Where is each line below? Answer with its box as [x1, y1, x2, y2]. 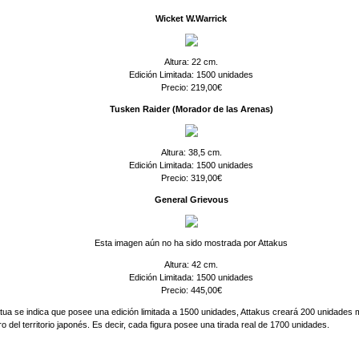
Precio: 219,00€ [160, 82, 222, 92]
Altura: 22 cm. [164, 56, 218, 67]
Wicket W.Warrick [155, 13, 227, 23]
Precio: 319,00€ [160, 172, 222, 183]
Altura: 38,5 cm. [160, 147, 222, 157]
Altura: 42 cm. [164, 259, 218, 269]
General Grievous [154, 194, 228, 204]
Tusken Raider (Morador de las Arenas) [109, 103, 273, 114]
